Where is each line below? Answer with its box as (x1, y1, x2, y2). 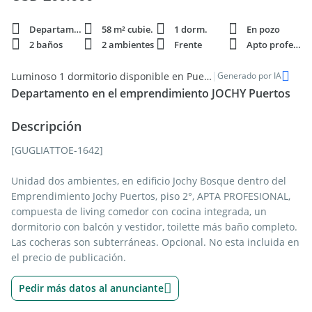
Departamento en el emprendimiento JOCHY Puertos (11, 86, 290, 101)
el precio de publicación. (11, 251, 126, 264)
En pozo (247, 23, 280, 36)
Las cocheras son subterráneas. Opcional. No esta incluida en (11, 235, 299, 249)
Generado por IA (217, 70, 281, 81)
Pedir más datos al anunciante (19, 281, 164, 295)
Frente (174, 38, 202, 51)
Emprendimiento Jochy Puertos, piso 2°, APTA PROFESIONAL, (11, 189, 290, 203)
